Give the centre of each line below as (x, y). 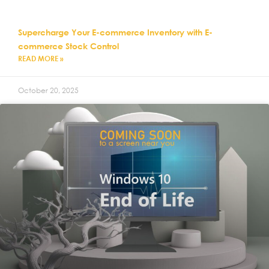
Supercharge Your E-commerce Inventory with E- (115, 32)
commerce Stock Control (68, 46)
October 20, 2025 (48, 90)
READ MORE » (41, 58)
